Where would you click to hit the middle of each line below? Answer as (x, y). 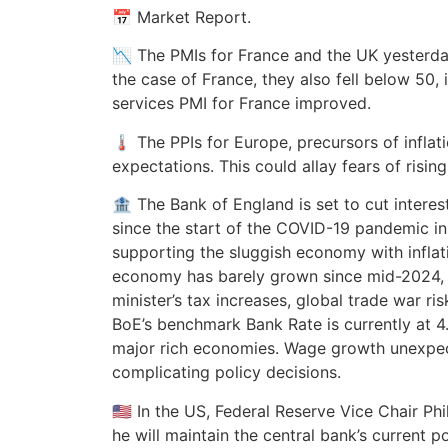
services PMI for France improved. (241, 103)
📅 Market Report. (181, 17)
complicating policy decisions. (226, 372)
